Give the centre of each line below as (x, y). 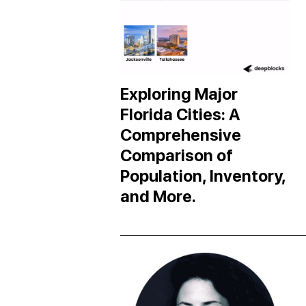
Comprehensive (181, 135)
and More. (158, 196)
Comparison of (177, 155)
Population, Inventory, (203, 176)
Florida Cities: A (180, 114)
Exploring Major (179, 94)
